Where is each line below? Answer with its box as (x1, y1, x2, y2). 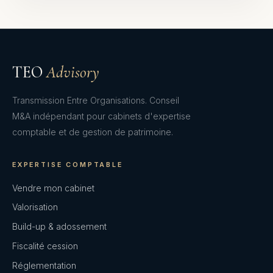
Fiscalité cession (12, 241, 78, 252)
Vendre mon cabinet (12, 182, 94, 193)
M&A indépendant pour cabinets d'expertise (12, 111, 191, 122)
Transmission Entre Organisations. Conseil (12, 95, 179, 106)
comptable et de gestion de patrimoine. (12, 127, 173, 138)
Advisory (46, 62, 99, 82)
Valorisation (12, 202, 58, 213)
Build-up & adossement (12, 221, 107, 232)
